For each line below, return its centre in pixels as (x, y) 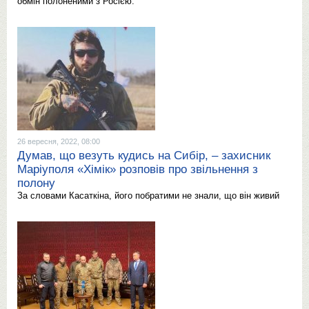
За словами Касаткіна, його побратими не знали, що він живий (148, 196)
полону (36, 183)
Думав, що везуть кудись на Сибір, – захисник (144, 156)
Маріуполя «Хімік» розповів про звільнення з (138, 169)
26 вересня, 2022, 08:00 (59, 141)
